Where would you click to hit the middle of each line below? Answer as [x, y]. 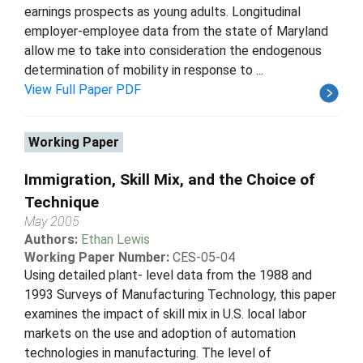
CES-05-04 [204, 257]
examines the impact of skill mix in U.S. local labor [165, 314]
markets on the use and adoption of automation [160, 333]
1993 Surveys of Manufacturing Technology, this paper [180, 294]
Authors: [53, 239]
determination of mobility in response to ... [144, 70]
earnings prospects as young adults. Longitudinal [162, 11]
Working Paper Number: [97, 257]
